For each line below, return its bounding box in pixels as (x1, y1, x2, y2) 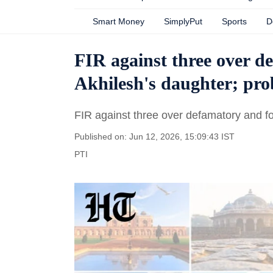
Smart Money (93, 16, 144, 26)
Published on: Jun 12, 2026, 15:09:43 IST (74, 132, 235, 141)
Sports (222, 16, 247, 26)
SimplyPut (164, 16, 202, 26)
